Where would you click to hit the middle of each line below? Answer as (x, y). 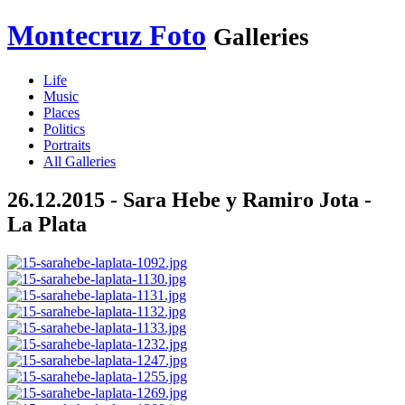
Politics (64, 128)
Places (61, 112)
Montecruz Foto (107, 36)
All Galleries (80, 161)
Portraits (67, 145)
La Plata (47, 224)
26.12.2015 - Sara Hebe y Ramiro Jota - (189, 199)
